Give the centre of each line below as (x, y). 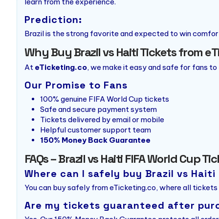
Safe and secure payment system (98, 109)
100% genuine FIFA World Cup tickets (104, 99)
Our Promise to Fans (76, 85)
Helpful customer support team (95, 130)
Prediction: (53, 20)
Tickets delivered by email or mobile (102, 120)
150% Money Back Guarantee (95, 140)
